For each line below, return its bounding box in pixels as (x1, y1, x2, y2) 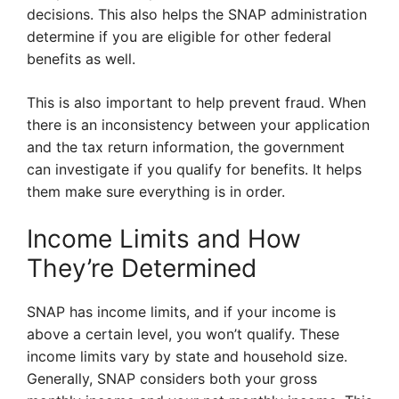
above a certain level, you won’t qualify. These (27, 325, 339, 344)
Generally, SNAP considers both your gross (27, 370, 317, 388)
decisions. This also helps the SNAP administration (27, 5, 367, 24)
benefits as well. (27, 50, 135, 69)
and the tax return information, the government (27, 138, 345, 157)
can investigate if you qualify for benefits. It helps (27, 160, 362, 179)
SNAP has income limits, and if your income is (27, 303, 336, 322)
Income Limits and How (27, 224, 301, 255)
